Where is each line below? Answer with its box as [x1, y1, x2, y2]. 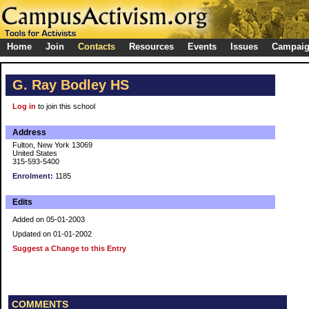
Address [12, 128, 46, 137]
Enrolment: [12, 172, 53, 180]
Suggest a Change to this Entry [12, 244, 126, 252]
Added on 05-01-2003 [12, 215, 85, 223]
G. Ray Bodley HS [12, 77, 129, 92]
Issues [230, 41, 258, 52]
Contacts [78, 41, 115, 52]
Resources [129, 41, 174, 52]
